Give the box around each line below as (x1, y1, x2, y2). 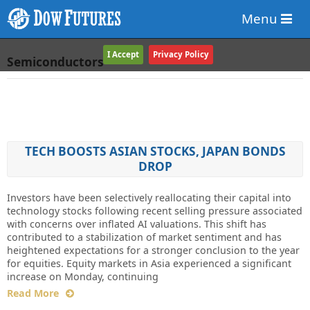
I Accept (107, 49, 139, 60)
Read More (7, 286, 59, 300)
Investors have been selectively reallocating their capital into (7, 191, 291, 205)
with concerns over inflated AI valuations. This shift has (7, 217, 266, 231)
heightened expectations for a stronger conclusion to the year (7, 244, 300, 257)
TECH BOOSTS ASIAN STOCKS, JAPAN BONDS (24, 143, 286, 160)
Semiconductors (7, 54, 104, 71)
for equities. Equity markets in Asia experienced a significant (7, 257, 291, 271)
